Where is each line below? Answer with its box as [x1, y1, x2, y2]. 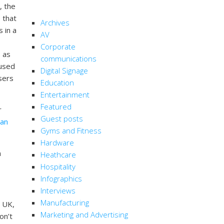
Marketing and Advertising [40, 209, 128, 220]
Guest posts [40, 113, 83, 124]
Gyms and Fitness [40, 125, 101, 136]
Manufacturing [40, 197, 89, 208]
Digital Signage [40, 65, 88, 76]
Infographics [40, 173, 82, 184]
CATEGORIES [33, 1, 86, 12]
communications [40, 53, 96, 64]
